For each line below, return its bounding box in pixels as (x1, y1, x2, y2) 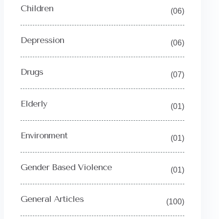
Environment (20, 130, 67, 141)
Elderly (20, 98, 47, 109)
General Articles (20, 194, 84, 204)
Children (20, 3, 53, 14)
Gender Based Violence (20, 162, 112, 173)
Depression (20, 35, 64, 45)
